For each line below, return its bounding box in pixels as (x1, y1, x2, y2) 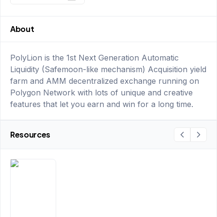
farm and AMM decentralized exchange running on (10, 76, 199, 86)
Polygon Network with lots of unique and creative (10, 88, 193, 97)
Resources (10, 129, 51, 139)
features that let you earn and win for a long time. (10, 99, 193, 109)
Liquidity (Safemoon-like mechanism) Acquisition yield (10, 64, 206, 74)
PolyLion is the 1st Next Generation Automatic (10, 53, 179, 62)
